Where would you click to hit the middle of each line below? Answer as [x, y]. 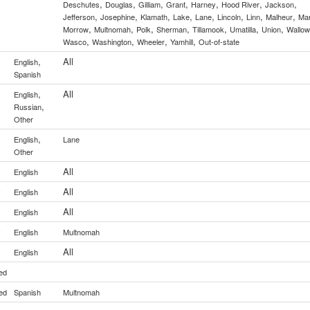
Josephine [118, 17]
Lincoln [229, 17]
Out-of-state [219, 42]
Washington [112, 42]
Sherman [172, 29]
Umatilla [243, 29]
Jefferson [79, 17]
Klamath [154, 17]
